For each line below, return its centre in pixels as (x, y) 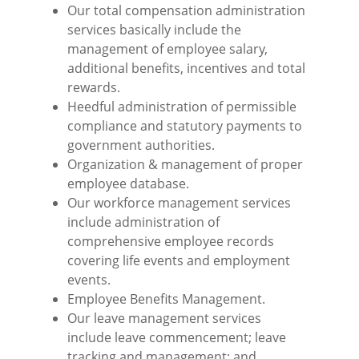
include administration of (143, 222)
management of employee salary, (167, 49)
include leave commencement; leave (177, 338)
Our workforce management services (179, 203)
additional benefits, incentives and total (186, 69)
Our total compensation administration (186, 11)
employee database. (128, 184)
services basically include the (154, 30)
